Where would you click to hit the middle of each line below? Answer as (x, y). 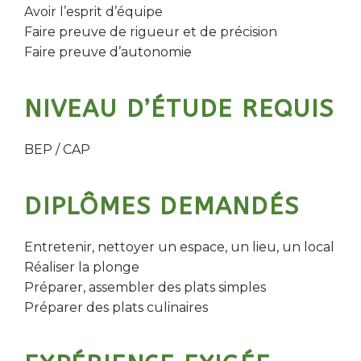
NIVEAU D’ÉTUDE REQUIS (179, 109)
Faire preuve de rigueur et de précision (151, 32)
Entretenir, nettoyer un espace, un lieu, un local (179, 247)
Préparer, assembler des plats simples (145, 287)
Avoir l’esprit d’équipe (93, 12)
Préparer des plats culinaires (116, 307)
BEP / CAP (57, 149)
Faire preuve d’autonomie (108, 52)
